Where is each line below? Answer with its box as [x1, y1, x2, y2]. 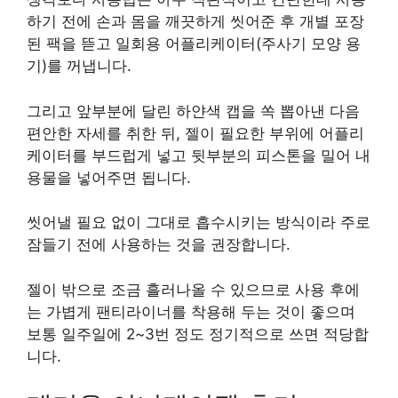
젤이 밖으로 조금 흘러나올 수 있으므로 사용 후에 [27, 280, 360, 298]
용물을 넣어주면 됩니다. [27, 168, 191, 187]
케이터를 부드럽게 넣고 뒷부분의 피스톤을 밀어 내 [27, 146, 370, 164]
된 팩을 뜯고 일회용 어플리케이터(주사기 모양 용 [27, 35, 361, 52]
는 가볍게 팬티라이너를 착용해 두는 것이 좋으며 [27, 302, 355, 321]
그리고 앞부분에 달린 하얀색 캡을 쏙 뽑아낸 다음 [27, 101, 360, 120]
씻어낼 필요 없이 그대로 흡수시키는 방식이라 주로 [27, 213, 370, 231]
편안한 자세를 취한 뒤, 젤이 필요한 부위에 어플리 [27, 123, 364, 142]
